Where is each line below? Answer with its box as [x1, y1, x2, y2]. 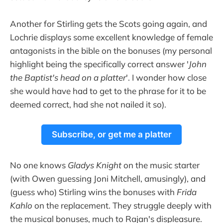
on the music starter [121, 160, 200, 171]
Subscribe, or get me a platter [51, 129, 172, 140]
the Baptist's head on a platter [10, 72, 126, 83]
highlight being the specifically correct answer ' [10, 59, 189, 70]
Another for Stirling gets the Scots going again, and [10, 18, 207, 29]
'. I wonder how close [126, 72, 207, 83]
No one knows [10, 160, 68, 171]
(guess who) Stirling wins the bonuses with [10, 187, 177, 198]
